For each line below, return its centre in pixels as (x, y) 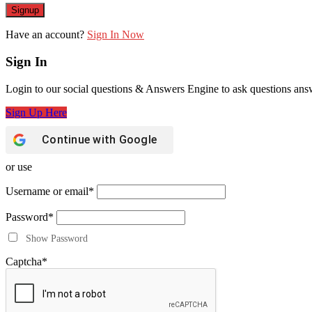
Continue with (80, 139)
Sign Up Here (36, 112)
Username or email (47, 191)
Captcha (24, 261)
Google (138, 139)
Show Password (55, 238)
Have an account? (46, 35)
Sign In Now (116, 35)
